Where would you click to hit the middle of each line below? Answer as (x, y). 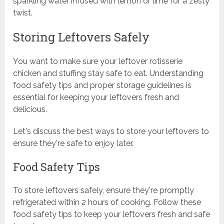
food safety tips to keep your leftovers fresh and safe (112, 214)
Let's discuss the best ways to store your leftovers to (111, 131)
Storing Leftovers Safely (81, 37)
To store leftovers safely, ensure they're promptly (104, 190)
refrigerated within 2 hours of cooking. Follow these (107, 202)
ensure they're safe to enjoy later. (73, 143)
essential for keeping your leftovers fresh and (96, 97)
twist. (23, 13)
